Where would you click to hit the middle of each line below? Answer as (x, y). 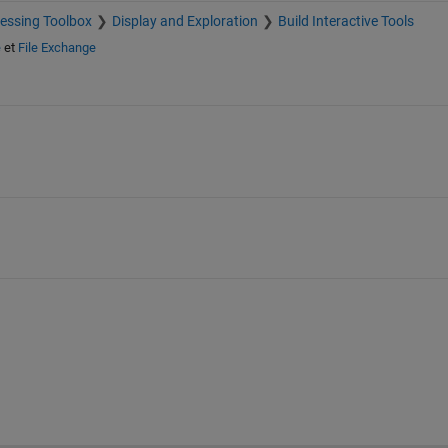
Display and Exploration (184, 21)
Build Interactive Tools (345, 21)
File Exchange (56, 48)
